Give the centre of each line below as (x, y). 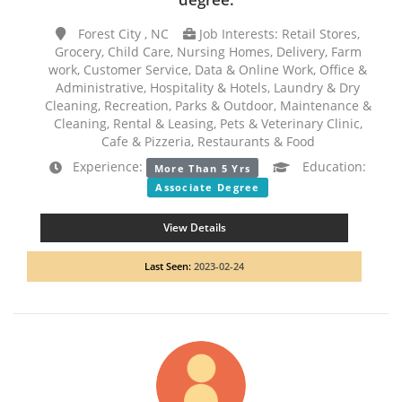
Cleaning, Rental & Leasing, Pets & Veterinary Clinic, (208, 124)
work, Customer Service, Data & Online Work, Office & (208, 70)
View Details (194, 227)
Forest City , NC (129, 34)
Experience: (104, 167)
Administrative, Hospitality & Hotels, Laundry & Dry (208, 88)
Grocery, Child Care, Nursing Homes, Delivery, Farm (208, 52)
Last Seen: (169, 266)
